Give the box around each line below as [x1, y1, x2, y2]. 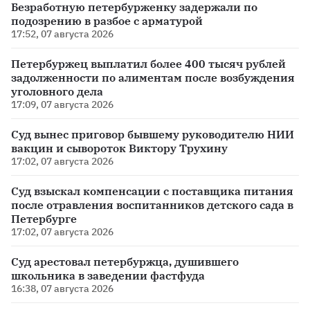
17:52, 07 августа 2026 [11, 28, 113, 41]
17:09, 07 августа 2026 [11, 98, 113, 111]
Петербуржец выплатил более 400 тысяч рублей [11, 57, 286, 71]
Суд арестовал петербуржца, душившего [11, 255, 239, 269]
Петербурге [11, 212, 77, 226]
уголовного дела [11, 84, 103, 99]
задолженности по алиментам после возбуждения [11, 71, 295, 85]
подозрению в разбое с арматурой [11, 14, 203, 28]
